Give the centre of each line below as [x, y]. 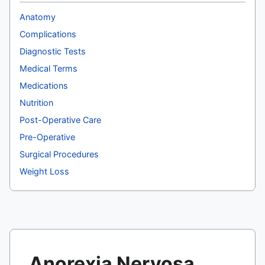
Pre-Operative [47, 137]
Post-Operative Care [60, 119]
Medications [44, 85]
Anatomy [38, 17]
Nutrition [36, 102]
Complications [48, 34]
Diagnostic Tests [53, 51]
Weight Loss [44, 171]
